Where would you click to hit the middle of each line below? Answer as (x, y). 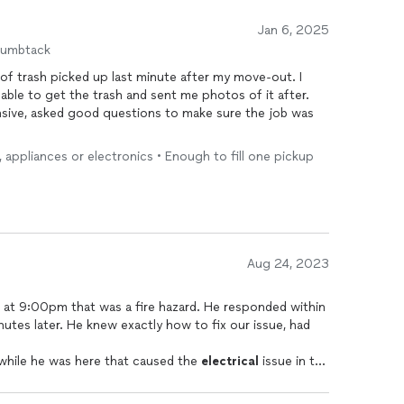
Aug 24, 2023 (288, 264)
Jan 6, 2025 (294, 30)
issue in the (294, 361)
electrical (230, 361)
